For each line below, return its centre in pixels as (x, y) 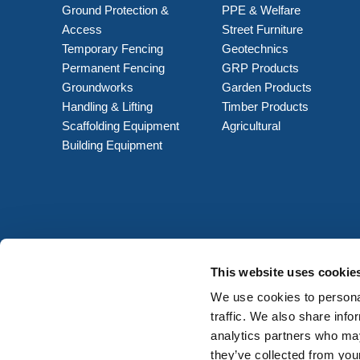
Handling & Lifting (107, 106)
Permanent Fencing (113, 67)
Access (82, 29)
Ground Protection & (115, 10)
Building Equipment (113, 145)
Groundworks (97, 87)
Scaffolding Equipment (120, 125)
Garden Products (267, 87)
